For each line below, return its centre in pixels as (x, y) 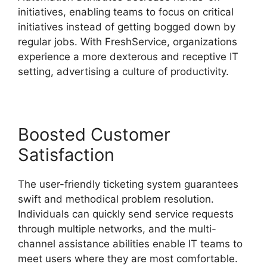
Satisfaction (66, 155)
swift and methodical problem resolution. (116, 199)
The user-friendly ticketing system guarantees (128, 184)
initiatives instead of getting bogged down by (127, 27)
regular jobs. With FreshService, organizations (128, 42)
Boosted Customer (94, 135)
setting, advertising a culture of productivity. (123, 72)
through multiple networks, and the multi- (117, 229)
